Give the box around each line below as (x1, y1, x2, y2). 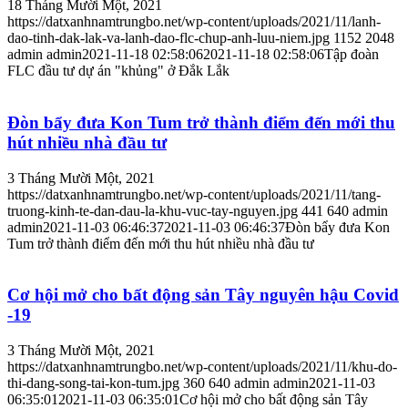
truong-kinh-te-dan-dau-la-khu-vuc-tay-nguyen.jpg (7, 202, 298, 219)
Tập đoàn (324, 46, 379, 63)
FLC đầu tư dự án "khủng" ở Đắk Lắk (7, 63, 229, 79)
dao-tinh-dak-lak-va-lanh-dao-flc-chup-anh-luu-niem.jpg (7, 30, 330, 46)
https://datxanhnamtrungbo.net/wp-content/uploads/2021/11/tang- (7, 186, 381, 202)
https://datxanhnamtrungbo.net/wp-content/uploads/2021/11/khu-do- (7, 359, 397, 375)
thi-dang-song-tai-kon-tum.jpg (7, 375, 179, 392)
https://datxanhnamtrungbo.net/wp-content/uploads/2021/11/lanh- (7, 14, 381, 30)
